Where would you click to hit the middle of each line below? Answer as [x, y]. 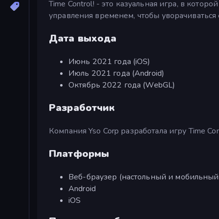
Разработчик [82, 108]
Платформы [79, 153]
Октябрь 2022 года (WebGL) [122, 85]
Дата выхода [83, 38]
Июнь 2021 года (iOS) [109, 61]
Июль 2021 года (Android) [117, 73]
